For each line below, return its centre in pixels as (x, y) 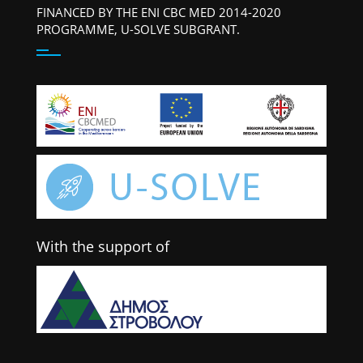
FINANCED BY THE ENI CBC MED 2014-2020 (158, 13)
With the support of (102, 247)
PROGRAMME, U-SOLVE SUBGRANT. (138, 30)
